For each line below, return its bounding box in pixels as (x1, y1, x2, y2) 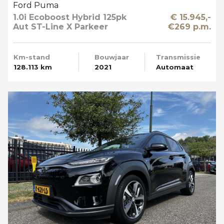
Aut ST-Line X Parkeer (13, 22, 108, 32)
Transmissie (155, 53, 200, 61)
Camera (13, 31, 47, 41)
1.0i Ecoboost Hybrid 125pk (13, 12, 127, 22)
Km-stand (13, 53, 50, 61)
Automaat (155, 63, 193, 71)
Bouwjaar (94, 53, 129, 61)
